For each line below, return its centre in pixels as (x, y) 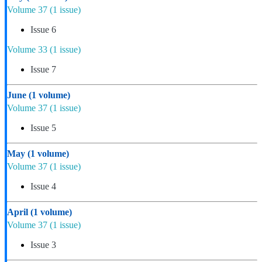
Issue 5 (43, 128)
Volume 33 (28, 50)
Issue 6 (43, 30)
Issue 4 (43, 187)
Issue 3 (43, 245)
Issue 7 (43, 70)
